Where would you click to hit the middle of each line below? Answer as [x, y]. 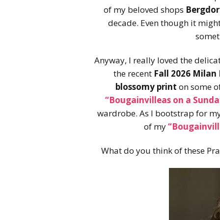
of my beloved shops [144, 9]
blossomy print [146, 86]
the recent [134, 73]
